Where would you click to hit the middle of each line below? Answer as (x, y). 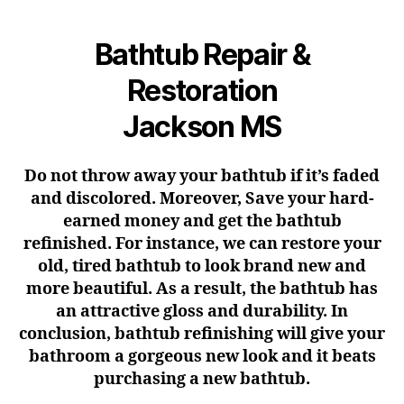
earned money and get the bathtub (202, 221)
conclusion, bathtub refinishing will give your (202, 334)
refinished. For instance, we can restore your (202, 244)
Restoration (202, 90)
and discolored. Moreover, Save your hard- (202, 199)
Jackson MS (202, 126)
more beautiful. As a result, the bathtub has (202, 289)
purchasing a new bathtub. (202, 379)
